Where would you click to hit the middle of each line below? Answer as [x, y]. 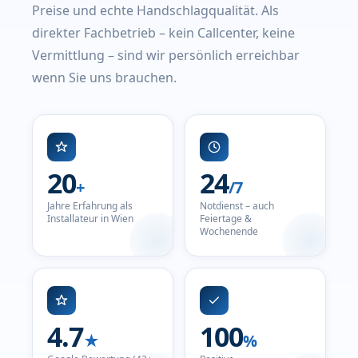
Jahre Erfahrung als [90, 206]
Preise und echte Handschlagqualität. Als [155, 10]
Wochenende [229, 231]
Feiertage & [226, 219]
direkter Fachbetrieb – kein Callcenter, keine [163, 33]
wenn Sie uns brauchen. [104, 78]
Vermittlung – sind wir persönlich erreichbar [166, 55]
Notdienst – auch [237, 206]
